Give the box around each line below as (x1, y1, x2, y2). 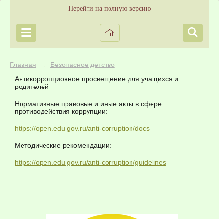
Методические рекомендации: (15, 141, 113, 150)
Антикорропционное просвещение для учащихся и (15, 75, 178, 83)
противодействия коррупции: (15, 107, 109, 115)
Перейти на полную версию (68, 5, 151, 12)
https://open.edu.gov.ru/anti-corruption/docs (15, 124, 150, 132)
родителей (15, 83, 51, 90)
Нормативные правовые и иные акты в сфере (15, 99, 162, 108)
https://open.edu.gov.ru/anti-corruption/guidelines (15, 158, 166, 166)
